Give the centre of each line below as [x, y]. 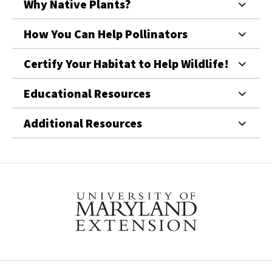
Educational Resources [87, 93]
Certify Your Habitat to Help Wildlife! [126, 64]
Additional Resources [83, 123]
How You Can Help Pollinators [106, 34]
